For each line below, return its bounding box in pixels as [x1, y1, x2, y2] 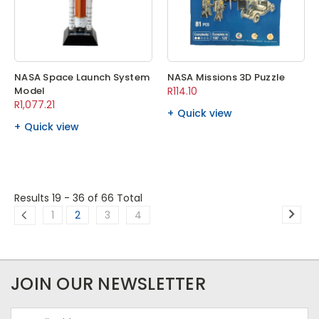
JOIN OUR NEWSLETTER [11, 272, 206, 296]
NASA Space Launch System [14, 70, 150, 85]
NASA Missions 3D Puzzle [167, 70, 286, 85]
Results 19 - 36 [14, 191, 88, 206]
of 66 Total [88, 191, 142, 206]
